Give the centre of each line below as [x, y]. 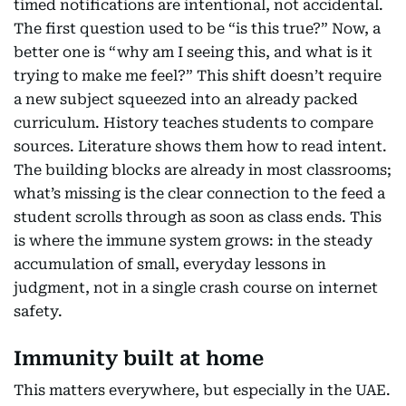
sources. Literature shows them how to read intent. [200, 146]
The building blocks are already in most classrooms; [203, 170]
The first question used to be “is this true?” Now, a [197, 29]
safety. [38, 311]
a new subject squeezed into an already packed [186, 99]
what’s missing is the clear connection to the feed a [199, 193]
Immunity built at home [139, 358]
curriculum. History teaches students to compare [193, 123]
